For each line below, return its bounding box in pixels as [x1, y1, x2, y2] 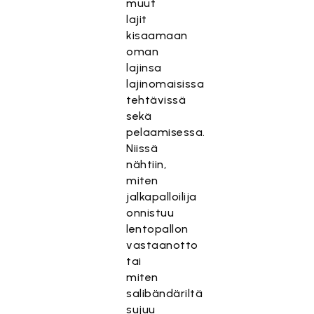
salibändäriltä [126, 287, 203, 300]
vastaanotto [126, 238, 198, 252]
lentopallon [126, 222, 189, 235]
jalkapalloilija [126, 190, 197, 203]
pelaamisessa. [126, 125, 205, 139]
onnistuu [126, 206, 175, 219]
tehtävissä [126, 93, 186, 107]
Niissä [126, 142, 158, 155]
